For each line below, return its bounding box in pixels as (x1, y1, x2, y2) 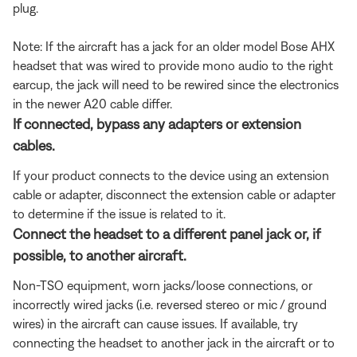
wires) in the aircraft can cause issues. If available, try (13, 316, 298, 331)
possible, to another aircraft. (13, 246, 186, 264)
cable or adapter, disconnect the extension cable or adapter (13, 186, 335, 202)
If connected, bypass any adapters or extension (13, 115, 301, 132)
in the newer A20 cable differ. (13, 96, 172, 111)
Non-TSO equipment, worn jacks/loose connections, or (13, 277, 312, 292)
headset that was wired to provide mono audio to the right (13, 57, 333, 73)
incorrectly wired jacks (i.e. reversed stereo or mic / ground (13, 296, 327, 312)
